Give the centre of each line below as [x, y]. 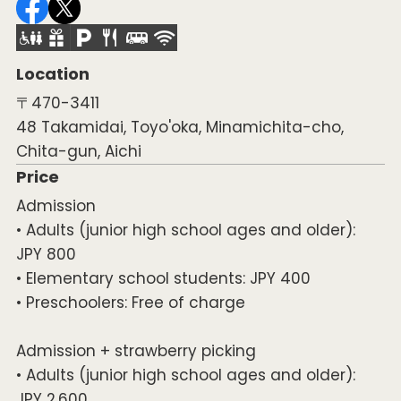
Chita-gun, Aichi [78, 152]
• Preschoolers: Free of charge [130, 303]
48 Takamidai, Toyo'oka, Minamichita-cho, [179, 128]
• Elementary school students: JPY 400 [163, 279]
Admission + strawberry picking [136, 351]
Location [52, 74]
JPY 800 [46, 255]
